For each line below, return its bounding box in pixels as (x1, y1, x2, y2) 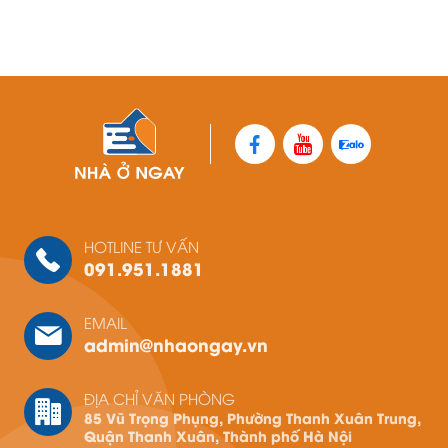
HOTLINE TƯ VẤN (84, 235, 199, 256)
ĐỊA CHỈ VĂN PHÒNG (84, 387, 235, 408)
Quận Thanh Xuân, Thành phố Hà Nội (84, 424, 352, 446)
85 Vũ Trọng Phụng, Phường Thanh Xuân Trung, (84, 406, 421, 428)
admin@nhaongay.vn (84, 331, 268, 356)
